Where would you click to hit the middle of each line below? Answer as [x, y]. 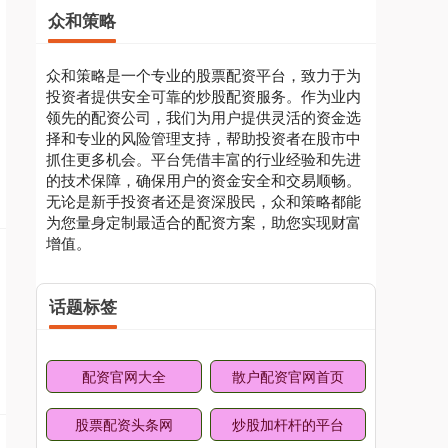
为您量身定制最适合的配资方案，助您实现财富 [203, 221]
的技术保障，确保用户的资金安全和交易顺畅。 [203, 179]
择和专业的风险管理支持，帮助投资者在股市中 [203, 137]
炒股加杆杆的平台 [288, 423]
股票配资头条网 [124, 423]
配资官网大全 [124, 375]
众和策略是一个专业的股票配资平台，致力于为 [203, 74]
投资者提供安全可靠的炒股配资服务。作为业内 [203, 95]
